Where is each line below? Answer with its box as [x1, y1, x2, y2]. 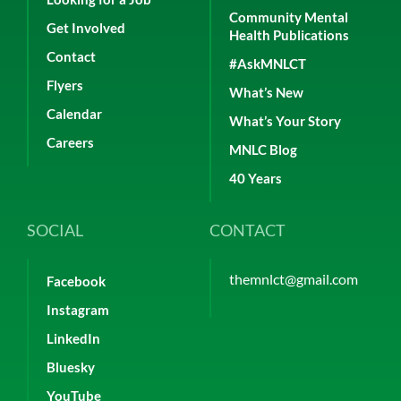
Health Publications [229, 28, 349, 43]
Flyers [47, 78, 83, 93]
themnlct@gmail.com [229, 270, 358, 287]
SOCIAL [27, 220, 83, 240]
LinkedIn [47, 331, 100, 346]
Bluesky [47, 360, 95, 375]
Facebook [47, 274, 106, 289]
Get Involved [47, 21, 125, 36]
